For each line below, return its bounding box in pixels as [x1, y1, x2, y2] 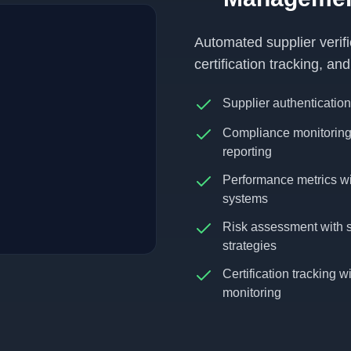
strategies [223, 239, 277, 252]
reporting [223, 145, 272, 158]
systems [223, 192, 268, 205]
